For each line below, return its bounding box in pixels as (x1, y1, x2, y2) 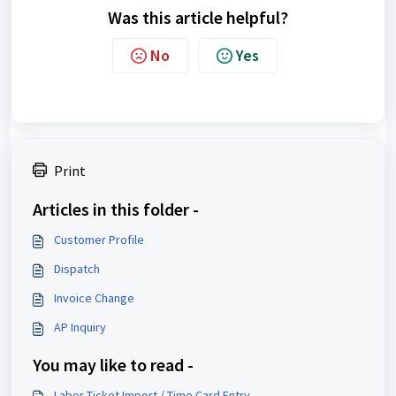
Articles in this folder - (33, 198, 199, 220)
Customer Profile (54, 232, 144, 247)
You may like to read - (33, 354, 194, 376)
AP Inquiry (54, 319, 106, 335)
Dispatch (54, 261, 100, 277)
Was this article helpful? (108, 6, 288, 28)
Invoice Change (54, 290, 134, 306)
